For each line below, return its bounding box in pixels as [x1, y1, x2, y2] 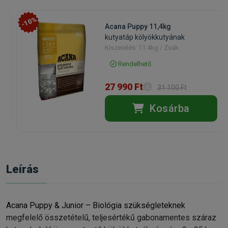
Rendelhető [116, 60, 151, 68]
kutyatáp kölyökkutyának [104, 33, 185, 42]
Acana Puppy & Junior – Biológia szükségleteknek [6, 201, 185, 211]
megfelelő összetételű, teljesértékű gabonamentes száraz [6, 213, 216, 223]
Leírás [6, 163, 39, 176]
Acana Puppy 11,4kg [104, 22, 171, 31]
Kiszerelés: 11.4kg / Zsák [104, 44, 179, 52]
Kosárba [147, 102, 190, 115]
